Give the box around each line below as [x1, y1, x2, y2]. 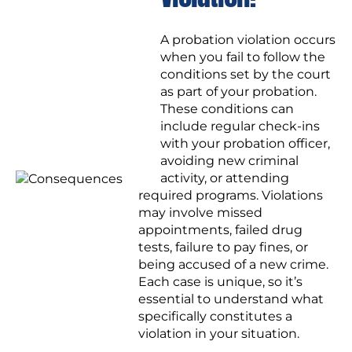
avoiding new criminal [160, 153, 299, 169]
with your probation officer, [160, 136, 330, 152]
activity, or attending [160, 170, 289, 186]
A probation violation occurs [160, 32, 335, 48]
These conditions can [160, 101, 294, 117]
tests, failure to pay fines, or [138, 240, 308, 255]
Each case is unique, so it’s [138, 274, 302, 290]
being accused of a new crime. [138, 257, 328, 273]
